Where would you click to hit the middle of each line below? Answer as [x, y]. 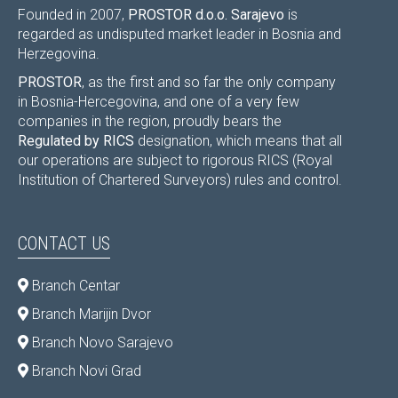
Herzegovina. [59, 53]
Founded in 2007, [73, 14]
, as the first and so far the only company [209, 82]
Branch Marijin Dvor [90, 314]
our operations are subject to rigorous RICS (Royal [175, 160]
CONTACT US [64, 243]
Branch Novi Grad [85, 370]
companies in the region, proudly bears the [150, 121]
